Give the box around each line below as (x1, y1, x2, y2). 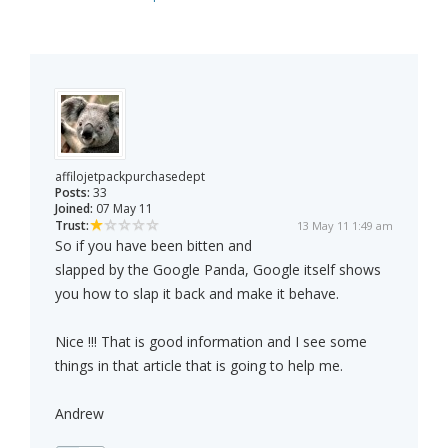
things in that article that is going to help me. (55, 356, 343, 376)
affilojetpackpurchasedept (55, 168, 205, 186)
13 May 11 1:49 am (297, 218, 393, 234)
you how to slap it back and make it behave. (55, 284, 339, 304)
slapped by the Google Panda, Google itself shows (55, 260, 381, 280)
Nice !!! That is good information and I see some (55, 332, 367, 352)
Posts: (55, 184, 90, 202)
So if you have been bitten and (55, 236, 252, 256)
